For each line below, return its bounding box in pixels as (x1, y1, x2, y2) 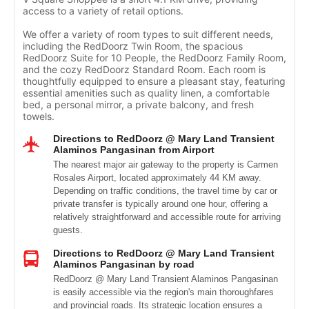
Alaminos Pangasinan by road (53, 259, 195, 270)
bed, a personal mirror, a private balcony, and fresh (23, 99, 254, 110)
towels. (23, 110, 54, 122)
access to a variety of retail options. (23, 5, 183, 17)
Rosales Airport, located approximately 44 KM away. (53, 172, 261, 183)
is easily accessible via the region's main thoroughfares (53, 287, 274, 297)
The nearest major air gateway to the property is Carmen (53, 159, 278, 170)
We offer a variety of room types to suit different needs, (23, 28, 273, 40)
